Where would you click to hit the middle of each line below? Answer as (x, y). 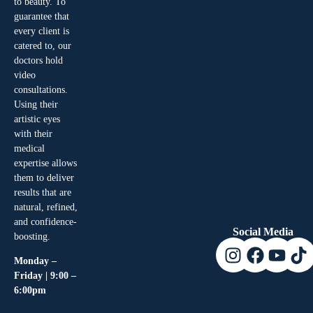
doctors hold (38, 60)
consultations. (41, 89)
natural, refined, (46, 207)
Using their (36, 104)
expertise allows (45, 163)
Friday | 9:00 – (45, 276)
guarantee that (42, 16)
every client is (42, 31)
